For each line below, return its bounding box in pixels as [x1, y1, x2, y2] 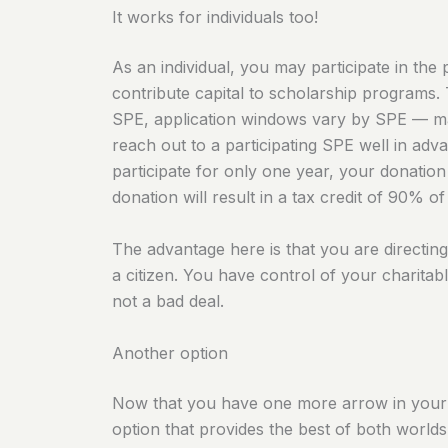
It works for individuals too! [112, 7, 318, 28]
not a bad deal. [112, 291, 224, 312]
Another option [112, 342, 228, 363]
